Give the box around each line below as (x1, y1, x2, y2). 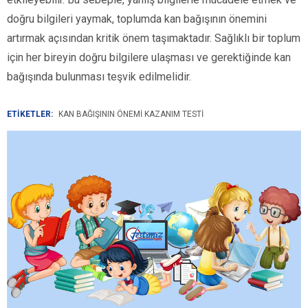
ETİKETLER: (7, 109, 53, 119)
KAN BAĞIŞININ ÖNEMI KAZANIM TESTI (58, 109, 203, 119)
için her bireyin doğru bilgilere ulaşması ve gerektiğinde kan (7, 50, 291, 64)
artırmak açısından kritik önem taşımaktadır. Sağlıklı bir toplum (7, 31, 300, 45)
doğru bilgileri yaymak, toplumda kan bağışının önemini (7, 12, 267, 25)
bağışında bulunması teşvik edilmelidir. (7, 69, 191, 83)
